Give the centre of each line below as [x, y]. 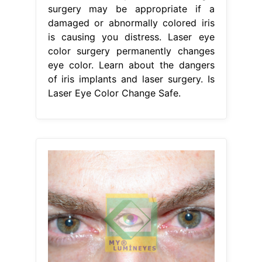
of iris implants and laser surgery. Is [131, 79]
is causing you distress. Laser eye [131, 37]
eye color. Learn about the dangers [131, 65]
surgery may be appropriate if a [131, 9]
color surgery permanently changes [131, 51]
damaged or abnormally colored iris [131, 23]
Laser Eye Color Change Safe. [114, 93]
